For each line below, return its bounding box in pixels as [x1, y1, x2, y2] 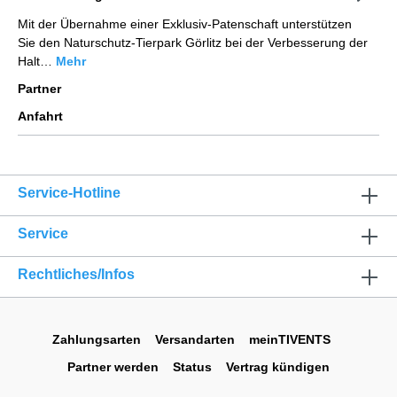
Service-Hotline [18, 185, 121, 200]
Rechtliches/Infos [18, 267, 135, 282]
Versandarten [155, 332, 235, 346]
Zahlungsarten [52, 332, 141, 346]
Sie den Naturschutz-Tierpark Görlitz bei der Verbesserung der [18, 35, 368, 50]
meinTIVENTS [249, 332, 331, 346]
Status [173, 360, 212, 374]
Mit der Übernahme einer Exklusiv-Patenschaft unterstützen [18, 16, 352, 31]
